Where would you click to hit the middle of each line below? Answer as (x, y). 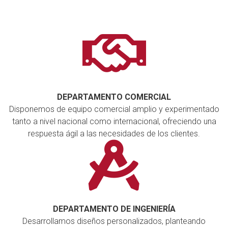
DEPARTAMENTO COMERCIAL (114, 97)
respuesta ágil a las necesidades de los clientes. (114, 133)
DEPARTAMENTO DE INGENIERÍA (114, 209)
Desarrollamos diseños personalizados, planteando (114, 221)
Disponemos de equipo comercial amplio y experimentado (114, 109)
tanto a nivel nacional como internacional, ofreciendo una (114, 121)
